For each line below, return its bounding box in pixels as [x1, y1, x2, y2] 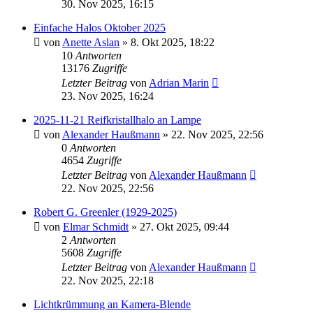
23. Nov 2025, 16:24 [61, 90, 154, 103]
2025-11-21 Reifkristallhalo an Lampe [34, 114, 201, 126]
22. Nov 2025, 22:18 [61, 275, 154, 287]
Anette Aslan [62, 36, 119, 49]
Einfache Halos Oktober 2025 [34, 22, 166, 34]
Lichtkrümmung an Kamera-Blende [34, 298, 191, 311]
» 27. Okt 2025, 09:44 [129, 221, 229, 233]
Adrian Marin [149, 77, 209, 89]
